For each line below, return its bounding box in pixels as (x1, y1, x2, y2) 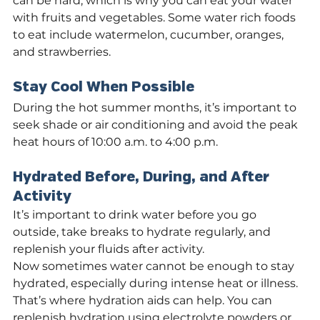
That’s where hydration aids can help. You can (13, 294, 275, 307)
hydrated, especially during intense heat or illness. (13, 276, 301, 290)
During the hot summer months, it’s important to (13, 101, 299, 114)
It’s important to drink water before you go (13, 208, 259, 221)
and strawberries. (13, 45, 111, 59)
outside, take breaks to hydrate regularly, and (13, 225, 274, 239)
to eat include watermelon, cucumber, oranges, (13, 28, 286, 41)
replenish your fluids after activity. (13, 242, 204, 256)
